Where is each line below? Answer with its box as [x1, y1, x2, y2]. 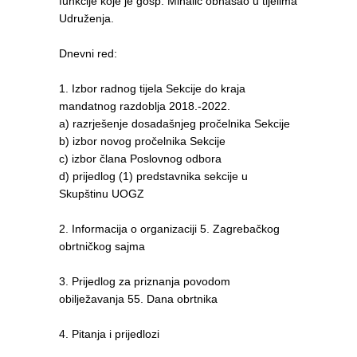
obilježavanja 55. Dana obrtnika [59, 292, 218, 305]
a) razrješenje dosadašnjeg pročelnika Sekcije [59, 116, 290, 130]
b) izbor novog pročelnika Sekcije [59, 134, 226, 147]
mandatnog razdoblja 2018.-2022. [59, 99, 230, 112]
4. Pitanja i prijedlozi [59, 327, 159, 340]
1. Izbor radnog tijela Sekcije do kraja [59, 81, 245, 95]
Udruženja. [59, 11, 114, 25]
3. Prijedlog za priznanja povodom [59, 274, 230, 288]
